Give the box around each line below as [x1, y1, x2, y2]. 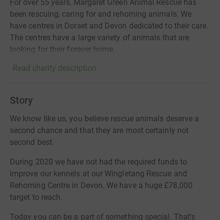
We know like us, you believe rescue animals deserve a [10, 114, 199, 123]
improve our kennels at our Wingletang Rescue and [10, 169, 187, 178]
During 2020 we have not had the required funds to [10, 157, 187, 166]
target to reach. [10, 192, 63, 202]
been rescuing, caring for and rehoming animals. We [10, 9, 192, 19]
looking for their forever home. [10, 45, 115, 54]
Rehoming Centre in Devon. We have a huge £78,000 [10, 181, 192, 190]
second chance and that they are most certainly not [10, 126, 189, 135]
